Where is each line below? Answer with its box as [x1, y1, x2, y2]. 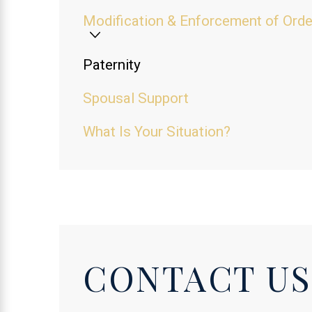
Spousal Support [83, 90, 189, 107]
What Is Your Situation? [83, 123, 231, 140]
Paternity [83, 56, 141, 74]
